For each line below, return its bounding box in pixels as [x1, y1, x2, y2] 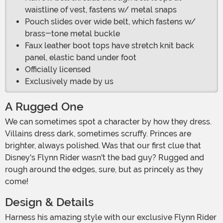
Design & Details [5, 196, 94, 210]
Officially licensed [25, 65, 91, 75]
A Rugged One [5, 100, 84, 114]
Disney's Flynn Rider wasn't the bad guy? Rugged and [5, 153, 204, 163]
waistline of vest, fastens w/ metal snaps [25, 5, 177, 15]
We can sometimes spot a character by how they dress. [5, 117, 13, 127]
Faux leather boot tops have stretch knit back [25, 41, 194, 51]
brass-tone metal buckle [25, 29, 120, 39]
